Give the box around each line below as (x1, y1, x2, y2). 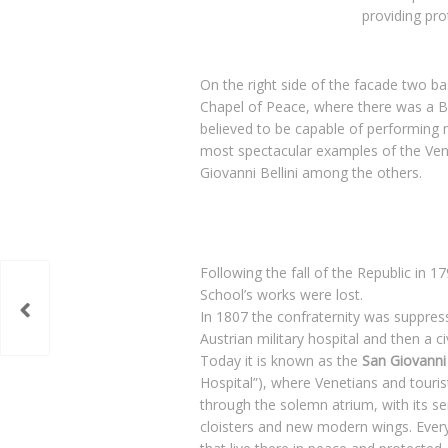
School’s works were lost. (200, 284, 363, 304)
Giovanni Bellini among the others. (200, 162, 422, 182)
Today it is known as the (200, 350, 362, 370)
